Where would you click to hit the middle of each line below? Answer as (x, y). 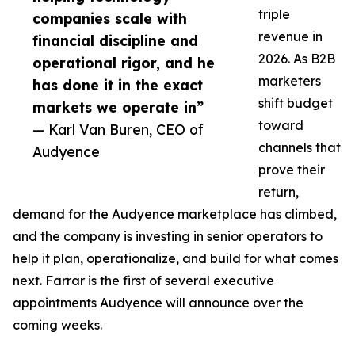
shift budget (296, 103)
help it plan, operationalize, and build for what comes (176, 259)
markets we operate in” (118, 107)
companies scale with (110, 19)
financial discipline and (115, 41)
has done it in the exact (118, 85)
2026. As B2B (297, 59)
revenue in (290, 37)
